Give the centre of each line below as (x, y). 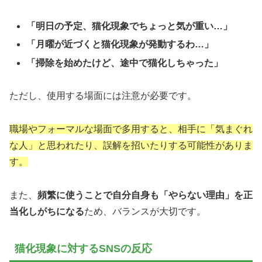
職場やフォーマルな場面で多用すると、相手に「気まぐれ (131, 129)
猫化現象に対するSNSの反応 (83, 248)
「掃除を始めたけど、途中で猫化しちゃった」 (125, 63)
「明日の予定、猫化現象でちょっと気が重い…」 (130, 26)
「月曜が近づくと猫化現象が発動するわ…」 (120, 44)
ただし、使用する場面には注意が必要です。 (103, 96)
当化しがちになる (47, 212)
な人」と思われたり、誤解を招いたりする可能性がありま (131, 146)
